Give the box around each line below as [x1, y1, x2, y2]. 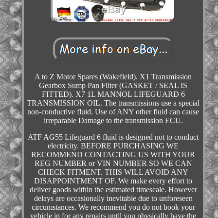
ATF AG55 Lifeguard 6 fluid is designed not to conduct [28, 133, 199, 142]
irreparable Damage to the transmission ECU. [43, 116, 183, 125]
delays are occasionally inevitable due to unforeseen [34, 194, 193, 203]
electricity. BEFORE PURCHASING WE [48, 142, 179, 150]
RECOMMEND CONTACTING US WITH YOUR [31, 150, 196, 159]
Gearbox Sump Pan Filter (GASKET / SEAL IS [39, 81, 188, 90]
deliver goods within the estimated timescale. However [29, 185, 197, 194]
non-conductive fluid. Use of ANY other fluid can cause [27, 108, 200, 116]
